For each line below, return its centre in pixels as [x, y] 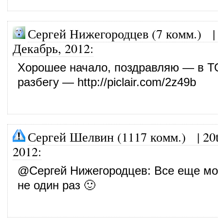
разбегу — [47, 82]
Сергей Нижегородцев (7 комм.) [115, 33]
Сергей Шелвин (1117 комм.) [107, 136]
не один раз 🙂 [56, 185]
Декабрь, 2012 [51, 48]
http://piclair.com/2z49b [137, 82]
